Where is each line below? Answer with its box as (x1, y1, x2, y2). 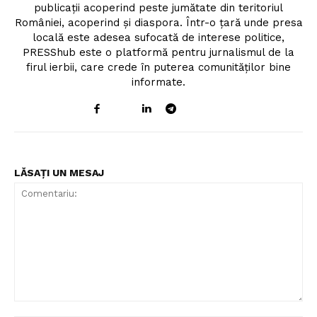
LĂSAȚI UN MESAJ (14, 167, 104, 179)
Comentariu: (13, 302, 69, 315)
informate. (132, 76, 185, 89)
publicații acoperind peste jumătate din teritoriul (34, 1, 283, 15)
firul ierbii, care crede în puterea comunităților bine (26, 61, 291, 74)
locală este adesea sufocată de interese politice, (33, 31, 284, 45)
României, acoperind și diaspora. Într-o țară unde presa (14, 16, 303, 30)
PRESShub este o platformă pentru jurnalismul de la (23, 46, 294, 59)
